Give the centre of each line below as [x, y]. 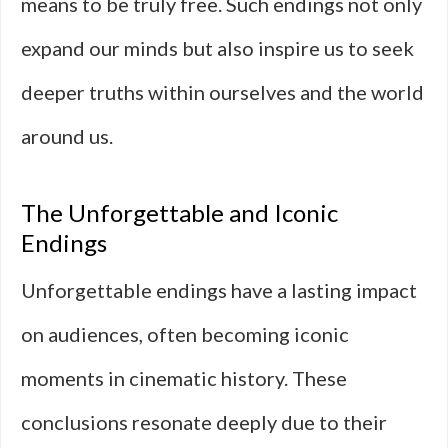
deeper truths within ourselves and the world [222, 92]
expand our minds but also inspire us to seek [217, 48]
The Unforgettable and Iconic [179, 212]
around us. [67, 136]
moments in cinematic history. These [184, 378]
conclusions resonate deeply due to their [204, 422]
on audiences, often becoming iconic [185, 334]
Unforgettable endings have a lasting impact [219, 290]
